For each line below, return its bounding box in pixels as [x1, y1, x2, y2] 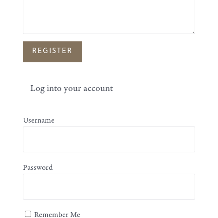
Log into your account [30, 82, 113, 95]
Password [23, 163, 53, 173]
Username [23, 115, 55, 126]
